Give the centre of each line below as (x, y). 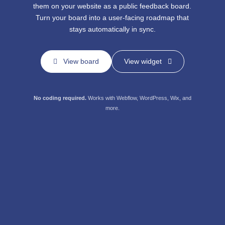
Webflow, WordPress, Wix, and (154, 98)
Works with (101, 98)
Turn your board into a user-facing (91, 17)
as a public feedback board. (148, 6)
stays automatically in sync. (112, 29)
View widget (143, 61)
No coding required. (60, 98)
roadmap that (168, 17)
